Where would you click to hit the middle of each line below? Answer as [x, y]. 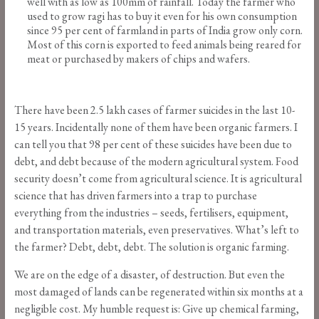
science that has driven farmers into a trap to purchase [135, 196]
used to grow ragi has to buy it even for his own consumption [162, 16]
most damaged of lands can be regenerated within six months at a [158, 292]
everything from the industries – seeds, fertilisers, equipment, [151, 213]
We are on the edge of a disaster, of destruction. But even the [149, 275]
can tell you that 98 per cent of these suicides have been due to [153, 145]
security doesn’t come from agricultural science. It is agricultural [158, 179]
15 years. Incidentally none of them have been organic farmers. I [156, 127]
